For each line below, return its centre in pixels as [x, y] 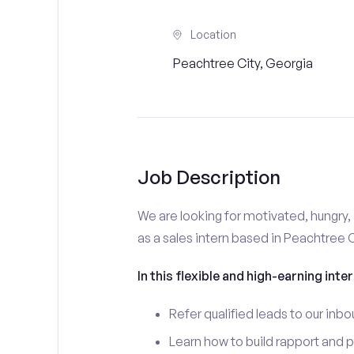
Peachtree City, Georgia [243, 63]
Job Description [209, 177]
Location [214, 34]
